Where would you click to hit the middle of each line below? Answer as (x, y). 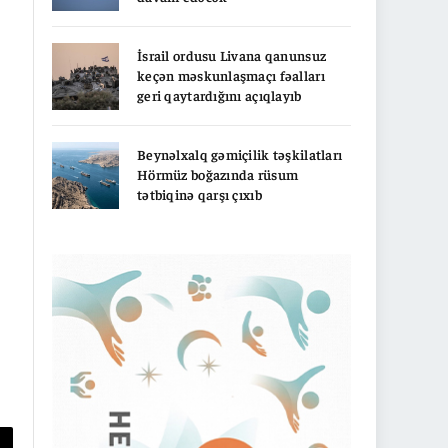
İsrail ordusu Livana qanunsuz (232, 54)
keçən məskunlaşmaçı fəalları (231, 74)
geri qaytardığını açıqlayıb (219, 94)
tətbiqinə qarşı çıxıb (199, 193)
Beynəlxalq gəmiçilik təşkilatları (240, 153)
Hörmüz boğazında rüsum (218, 173)
